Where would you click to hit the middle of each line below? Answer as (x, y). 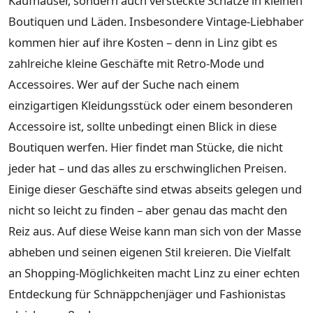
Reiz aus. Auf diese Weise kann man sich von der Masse (155, 231)
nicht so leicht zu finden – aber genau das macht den (148, 210)
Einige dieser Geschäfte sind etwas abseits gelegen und (155, 189)
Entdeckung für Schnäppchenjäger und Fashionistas (147, 293)
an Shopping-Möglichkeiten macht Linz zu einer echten (154, 272)
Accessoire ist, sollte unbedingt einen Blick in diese (143, 126)
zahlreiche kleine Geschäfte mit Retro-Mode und (136, 63)
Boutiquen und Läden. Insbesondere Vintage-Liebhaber (156, 21)
